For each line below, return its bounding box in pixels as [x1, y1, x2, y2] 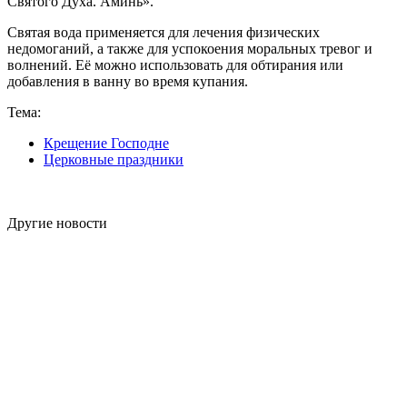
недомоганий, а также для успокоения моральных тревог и [7, 41, 372, 57]
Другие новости [7, 215, 107, 232]
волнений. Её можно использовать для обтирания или [7, 57, 343, 74]
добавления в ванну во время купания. [7, 74, 248, 90]
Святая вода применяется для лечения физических [7, 25, 320, 41]
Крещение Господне [44, 135, 169, 152]
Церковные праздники [44, 152, 184, 168]
